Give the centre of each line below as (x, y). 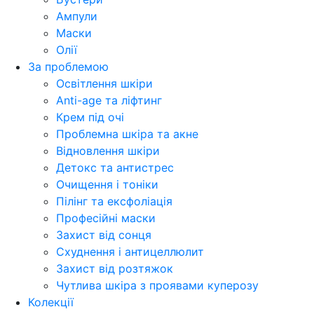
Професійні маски (106, 218)
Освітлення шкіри (104, 84)
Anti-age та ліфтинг (109, 101)
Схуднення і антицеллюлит (130, 252)
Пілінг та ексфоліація (114, 202)
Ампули (77, 16)
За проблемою (68, 67)
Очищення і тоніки (107, 185)
